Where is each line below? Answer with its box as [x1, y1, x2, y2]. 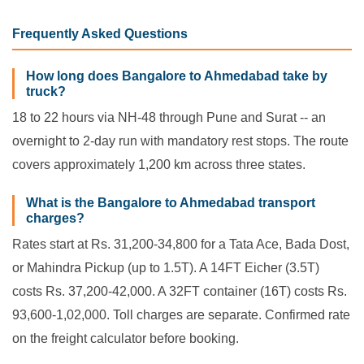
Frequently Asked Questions [12, 27, 188, 41]
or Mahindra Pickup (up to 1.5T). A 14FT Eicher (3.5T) [12, 260, 319, 275]
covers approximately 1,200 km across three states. [12, 158, 305, 172]
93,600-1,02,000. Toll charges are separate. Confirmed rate [12, 307, 350, 322]
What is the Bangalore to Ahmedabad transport [26, 195, 315, 210]
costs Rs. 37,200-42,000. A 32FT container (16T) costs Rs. [12, 284, 347, 298]
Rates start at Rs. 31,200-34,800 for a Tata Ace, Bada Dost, [12, 236, 349, 251]
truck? [26, 84, 66, 99]
